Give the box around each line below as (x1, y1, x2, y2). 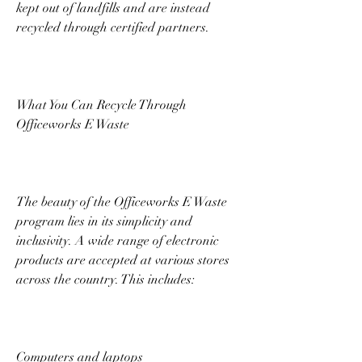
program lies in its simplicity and (16, 213, 192, 229)
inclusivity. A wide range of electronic (16, 232, 219, 249)
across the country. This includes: (16, 271, 198, 288)
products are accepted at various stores (16, 251, 229, 268)
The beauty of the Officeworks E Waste (16, 193, 227, 210)
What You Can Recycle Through (16, 96, 187, 113)
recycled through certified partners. (16, 19, 213, 36)
